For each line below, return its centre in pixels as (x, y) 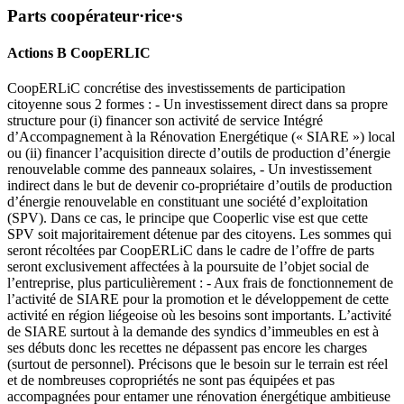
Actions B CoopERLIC (79, 52)
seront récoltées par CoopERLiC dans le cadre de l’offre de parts (191, 251)
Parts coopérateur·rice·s (95, 15)
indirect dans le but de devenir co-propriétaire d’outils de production (200, 186)
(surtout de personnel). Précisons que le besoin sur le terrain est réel (197, 364)
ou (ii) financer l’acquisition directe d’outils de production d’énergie (199, 153)
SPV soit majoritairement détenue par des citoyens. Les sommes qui (199, 234)
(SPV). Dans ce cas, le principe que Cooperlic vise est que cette (188, 218)
